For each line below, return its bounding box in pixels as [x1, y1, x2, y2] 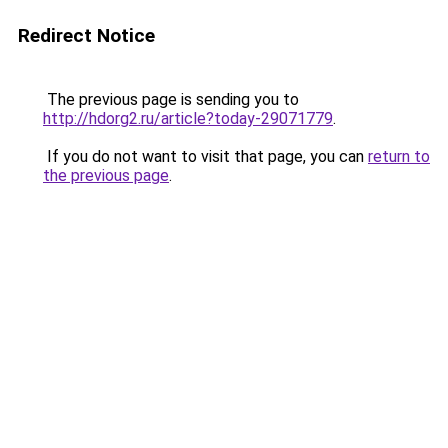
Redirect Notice [18, 24, 155, 47]
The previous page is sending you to [43, 90, 299, 109]
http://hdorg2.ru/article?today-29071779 [43, 109, 333, 128]
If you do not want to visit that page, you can [43, 147, 368, 166]
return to [368, 147, 430, 166]
